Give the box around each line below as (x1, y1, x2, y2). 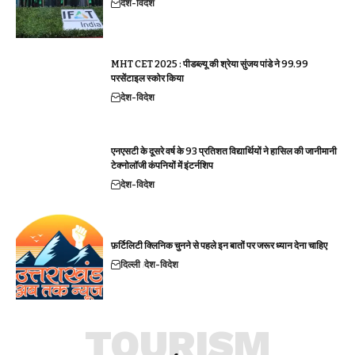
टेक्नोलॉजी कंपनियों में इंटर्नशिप (111, 160, 213, 172)
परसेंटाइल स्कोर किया (111, 73, 184, 85)
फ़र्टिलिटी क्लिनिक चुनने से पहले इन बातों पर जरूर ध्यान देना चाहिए (111, 240, 327, 252)
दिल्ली (120, 259, 140, 271)
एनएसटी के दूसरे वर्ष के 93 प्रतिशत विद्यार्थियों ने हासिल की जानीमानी (111, 146, 337, 158)
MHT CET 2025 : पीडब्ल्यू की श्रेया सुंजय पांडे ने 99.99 (111, 59, 308, 71)
